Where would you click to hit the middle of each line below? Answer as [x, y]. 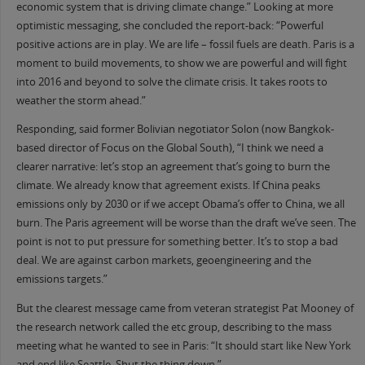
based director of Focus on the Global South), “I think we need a [169, 148]
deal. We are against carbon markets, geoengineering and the [163, 261]
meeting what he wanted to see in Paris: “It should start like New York [183, 345]
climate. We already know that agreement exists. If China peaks [168, 186]
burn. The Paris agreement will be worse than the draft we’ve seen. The [186, 223]
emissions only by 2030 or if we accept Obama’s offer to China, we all [180, 204]
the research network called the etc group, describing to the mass [174, 327]
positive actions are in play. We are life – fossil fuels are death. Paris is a [185, 44]
